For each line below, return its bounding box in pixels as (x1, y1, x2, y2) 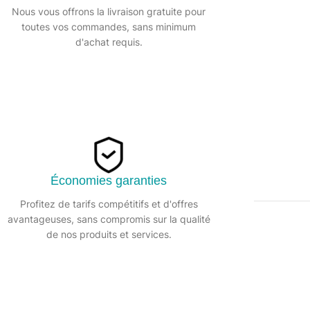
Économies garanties (51, 174, 167, 188)
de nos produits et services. (46, 228, 172, 240)
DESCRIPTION (74, 221, 152, 234)
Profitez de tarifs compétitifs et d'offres (19, 198, 198, 210)
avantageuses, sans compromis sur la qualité (7, 213, 210, 225)
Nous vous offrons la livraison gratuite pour (12, 6, 206, 17)
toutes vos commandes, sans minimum (21, 21, 196, 33)
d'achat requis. (75, 36, 143, 48)
